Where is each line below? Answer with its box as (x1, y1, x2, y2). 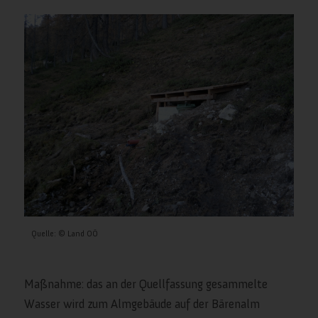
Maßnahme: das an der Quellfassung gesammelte (23, 276, 268, 291)
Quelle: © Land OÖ (31, 228, 98, 238)
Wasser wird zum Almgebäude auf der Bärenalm (23, 296, 260, 311)
